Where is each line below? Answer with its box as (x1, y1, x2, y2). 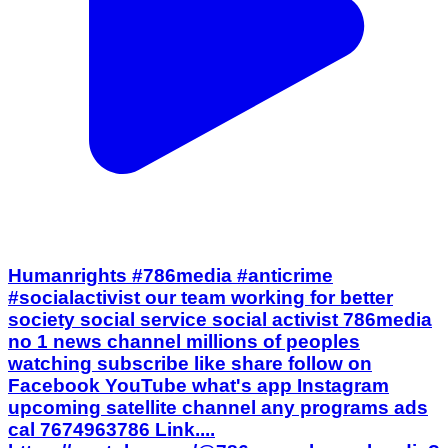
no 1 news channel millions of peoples (8, 330, 360, 352)
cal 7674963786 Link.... (8, 418, 215, 440)
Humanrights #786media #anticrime (8, 264, 333, 286)
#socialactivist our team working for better (8, 286, 393, 308)
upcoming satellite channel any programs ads (8, 396, 428, 418)
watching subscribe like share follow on (8, 352, 372, 374)
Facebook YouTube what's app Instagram (8, 374, 389, 396)
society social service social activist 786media (8, 308, 432, 330)
